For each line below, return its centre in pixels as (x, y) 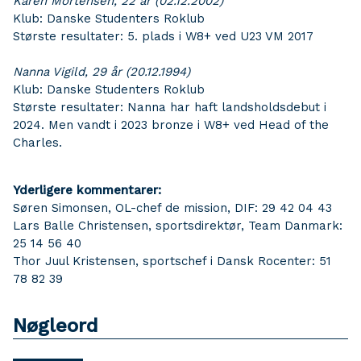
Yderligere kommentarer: (87, 190)
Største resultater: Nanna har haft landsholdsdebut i (170, 107)
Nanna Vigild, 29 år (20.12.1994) (102, 72)
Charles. (37, 143)
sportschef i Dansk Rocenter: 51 (237, 261)
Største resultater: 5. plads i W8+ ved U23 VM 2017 (163, 36)
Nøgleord (56, 326)
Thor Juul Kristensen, (76, 261)
